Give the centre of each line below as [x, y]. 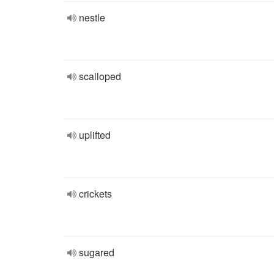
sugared [97, 252]
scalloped [100, 76]
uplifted [95, 135]
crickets [95, 194]
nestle [92, 17]
